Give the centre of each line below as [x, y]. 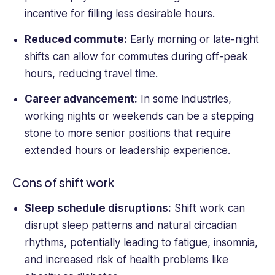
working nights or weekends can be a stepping [139, 116]
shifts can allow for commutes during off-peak [136, 56]
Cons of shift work [64, 183]
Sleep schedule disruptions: [98, 208]
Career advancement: [81, 99]
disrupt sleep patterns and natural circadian [130, 225]
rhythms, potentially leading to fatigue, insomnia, [141, 242]
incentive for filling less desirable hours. [119, 13]
